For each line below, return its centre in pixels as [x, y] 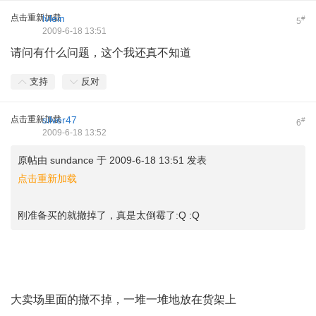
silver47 [60, 120]
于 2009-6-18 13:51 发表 [150, 160]
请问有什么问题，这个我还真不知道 [101, 52]
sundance [72, 160]
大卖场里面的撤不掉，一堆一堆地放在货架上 [123, 299]
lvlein [54, 18]
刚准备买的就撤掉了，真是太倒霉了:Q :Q [109, 215]
